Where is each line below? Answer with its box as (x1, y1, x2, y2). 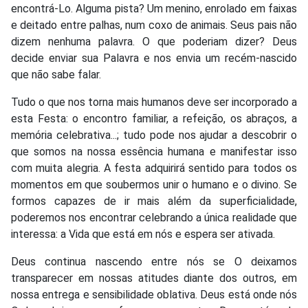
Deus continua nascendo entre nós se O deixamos (11, 254, 297, 268)
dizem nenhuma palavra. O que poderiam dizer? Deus (11, 34, 297, 48)
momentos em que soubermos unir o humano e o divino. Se (11, 177, 297, 191)
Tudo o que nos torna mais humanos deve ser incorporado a (11, 95, 297, 109)
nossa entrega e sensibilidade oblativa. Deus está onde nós (11, 287, 297, 301)
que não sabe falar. (11, 67, 101, 81)
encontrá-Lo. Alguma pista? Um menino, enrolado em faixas (11, 1, 297, 15)
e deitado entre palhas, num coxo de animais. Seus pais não (11, 18, 297, 32)
